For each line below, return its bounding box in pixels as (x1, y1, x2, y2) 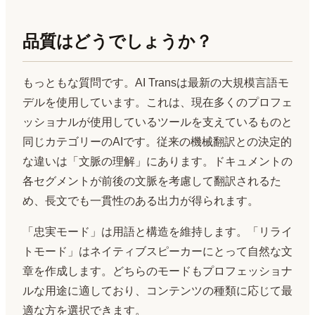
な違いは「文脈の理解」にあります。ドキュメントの (22, 155, 292, 168)
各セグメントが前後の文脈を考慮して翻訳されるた (22, 175, 281, 188)
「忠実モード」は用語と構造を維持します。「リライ (22, 226, 292, 238)
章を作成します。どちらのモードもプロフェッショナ (22, 265, 292, 278)
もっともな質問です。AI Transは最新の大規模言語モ (22, 77, 289, 89)
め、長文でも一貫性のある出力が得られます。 (22, 195, 259, 207)
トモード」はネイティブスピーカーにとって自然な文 (22, 245, 292, 258)
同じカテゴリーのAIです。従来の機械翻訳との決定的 (22, 136, 292, 148)
